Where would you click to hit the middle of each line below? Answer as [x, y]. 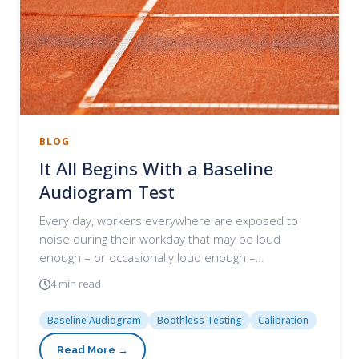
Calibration [283, 320]
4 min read [76, 284]
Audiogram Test [107, 192]
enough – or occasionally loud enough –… [152, 257]
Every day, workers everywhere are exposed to [169, 220]
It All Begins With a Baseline [156, 168]
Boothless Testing [200, 320]
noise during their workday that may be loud [160, 239]
